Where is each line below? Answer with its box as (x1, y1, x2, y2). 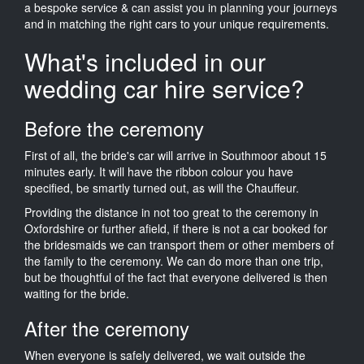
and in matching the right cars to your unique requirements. (24, 15, 329, 32)
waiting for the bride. (24, 284, 129, 301)
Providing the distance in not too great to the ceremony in (24, 203, 318, 220)
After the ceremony (24, 313, 189, 342)
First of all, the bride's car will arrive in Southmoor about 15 (24, 146, 327, 163)
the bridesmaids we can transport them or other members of (24, 236, 334, 253)
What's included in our (24, 43, 266, 79)
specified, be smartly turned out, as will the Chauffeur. (24, 179, 299, 196)
